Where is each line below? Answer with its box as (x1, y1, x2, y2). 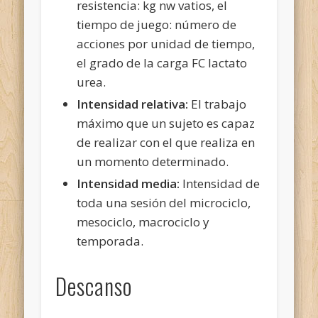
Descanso (55, 268, 133, 302)
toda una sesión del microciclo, (77, 194, 251, 211)
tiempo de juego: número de (77, 16, 237, 33)
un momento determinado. (77, 153, 229, 170)
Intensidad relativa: (77, 95, 189, 112)
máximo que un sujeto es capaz (77, 114, 256, 131)
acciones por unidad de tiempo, (77, 35, 256, 52)
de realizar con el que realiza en (77, 133, 256, 150)
